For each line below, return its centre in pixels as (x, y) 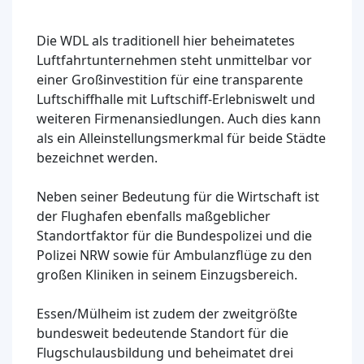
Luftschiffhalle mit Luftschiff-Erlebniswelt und (176, 99)
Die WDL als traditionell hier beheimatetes (166, 40)
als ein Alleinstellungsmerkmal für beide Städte (181, 138)
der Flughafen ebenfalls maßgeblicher (154, 216)
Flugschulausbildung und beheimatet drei (165, 352)
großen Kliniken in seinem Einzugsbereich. (167, 274)
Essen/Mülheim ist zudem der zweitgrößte (167, 313)
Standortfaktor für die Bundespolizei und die (174, 235)
